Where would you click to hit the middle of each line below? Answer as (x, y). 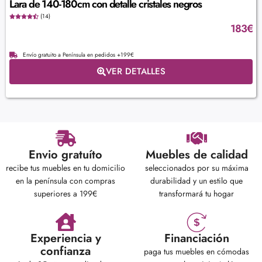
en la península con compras (65, 181)
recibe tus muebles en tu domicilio (65, 168)
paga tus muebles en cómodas (196, 252)
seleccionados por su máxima (196, 168)
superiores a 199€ (65, 194)
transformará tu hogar (196, 194)
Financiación (196, 239)
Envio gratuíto (65, 155)
